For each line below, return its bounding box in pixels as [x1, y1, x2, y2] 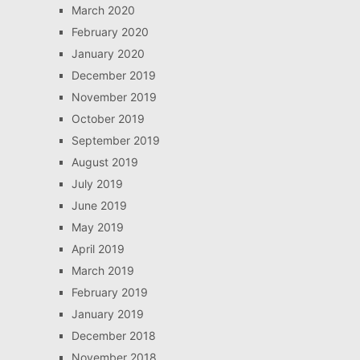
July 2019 [71, 177, 123, 190]
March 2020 [71, 3, 135, 17]
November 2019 [71, 90, 157, 104]
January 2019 [71, 307, 144, 321]
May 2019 [71, 220, 124, 234]
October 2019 [71, 112, 145, 125]
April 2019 [71, 242, 125, 256]
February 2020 [71, 25, 149, 39]
